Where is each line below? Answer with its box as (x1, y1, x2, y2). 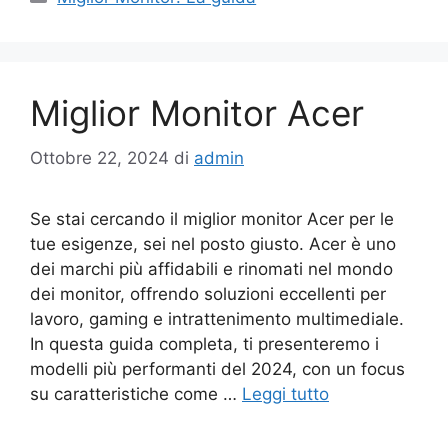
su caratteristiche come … (30, 383, 242, 404)
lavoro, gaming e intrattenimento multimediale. (30, 308, 404, 329)
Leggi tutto (242, 383, 329, 404)
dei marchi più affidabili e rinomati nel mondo (30, 258, 393, 279)
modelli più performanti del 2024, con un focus (30, 358, 405, 379)
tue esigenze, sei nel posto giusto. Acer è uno (30, 233, 396, 254)
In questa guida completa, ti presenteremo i (30, 333, 379, 354)
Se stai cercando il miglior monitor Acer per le (30, 208, 394, 229)
